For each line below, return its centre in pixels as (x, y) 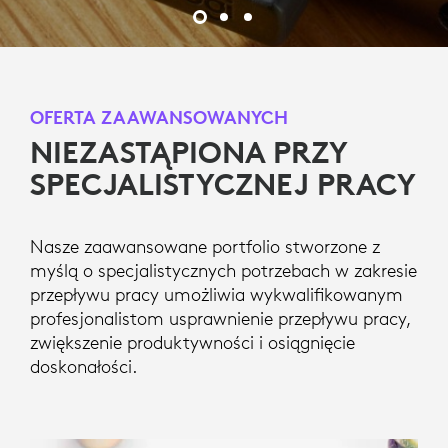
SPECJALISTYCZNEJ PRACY (223, 185)
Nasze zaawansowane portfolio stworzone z (205, 247)
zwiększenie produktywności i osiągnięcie (192, 343)
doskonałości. (83, 367)
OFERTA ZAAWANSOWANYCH (159, 117)
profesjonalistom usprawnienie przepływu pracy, (220, 319)
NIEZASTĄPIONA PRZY (188, 153)
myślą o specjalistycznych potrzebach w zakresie (223, 271)
